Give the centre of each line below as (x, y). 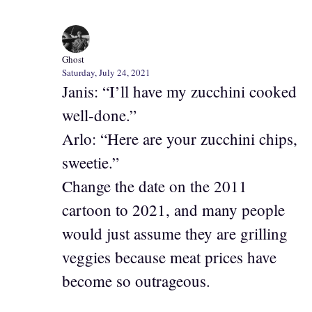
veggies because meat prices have (169, 257)
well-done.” (99, 115)
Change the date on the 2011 (155, 186)
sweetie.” (91, 162)
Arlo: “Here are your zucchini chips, (180, 138)
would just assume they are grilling (175, 233)
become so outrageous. (136, 280)
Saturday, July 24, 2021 (106, 72)
